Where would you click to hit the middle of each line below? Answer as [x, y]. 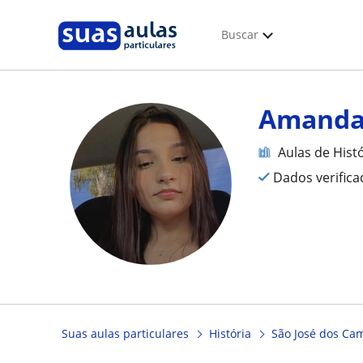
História [230, 334]
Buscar [240, 34]
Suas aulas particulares [125, 334]
